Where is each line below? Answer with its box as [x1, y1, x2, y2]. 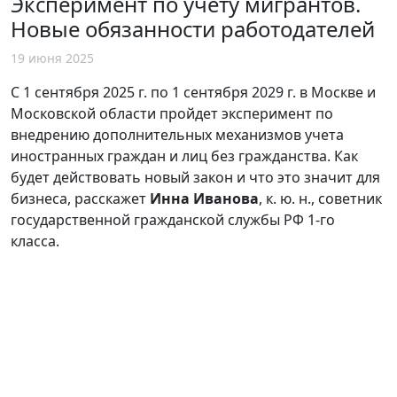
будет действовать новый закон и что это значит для [11, 167, 380, 187]
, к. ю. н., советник [259, 188, 382, 208]
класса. [11, 230, 59, 251]
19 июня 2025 [11, 49, 94, 66]
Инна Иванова [150, 188, 259, 208]
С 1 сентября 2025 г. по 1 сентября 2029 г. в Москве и [11, 82, 376, 102]
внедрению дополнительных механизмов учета [11, 124, 344, 144]
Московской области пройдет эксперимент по [11, 103, 333, 123]
